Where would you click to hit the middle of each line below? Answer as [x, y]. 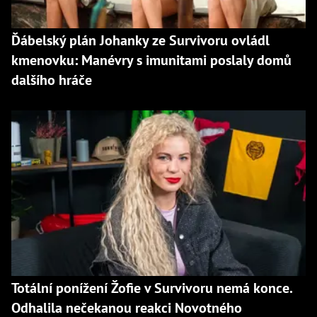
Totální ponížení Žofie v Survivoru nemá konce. [152, 288]
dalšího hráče [52, 80]
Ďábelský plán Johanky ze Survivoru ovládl [140, 40]
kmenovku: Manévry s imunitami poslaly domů [151, 60]
